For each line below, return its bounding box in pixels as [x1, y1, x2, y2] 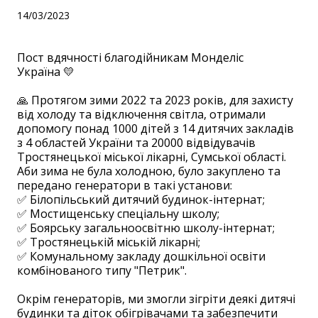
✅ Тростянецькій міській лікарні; [17, 234, 200, 250]
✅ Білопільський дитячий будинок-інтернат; [17, 192, 265, 207]
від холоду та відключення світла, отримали [17, 106, 265, 122]
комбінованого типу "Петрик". [17, 263, 187, 278]
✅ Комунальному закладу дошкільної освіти [17, 248, 265, 264]
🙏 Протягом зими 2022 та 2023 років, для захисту [17, 92, 293, 108]
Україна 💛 [17, 64, 75, 79]
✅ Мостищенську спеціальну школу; [17, 206, 219, 221]
